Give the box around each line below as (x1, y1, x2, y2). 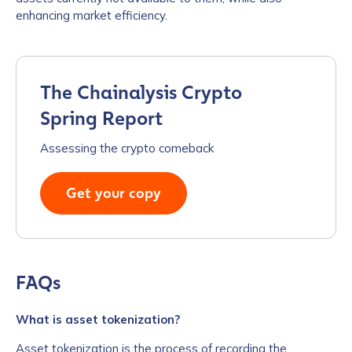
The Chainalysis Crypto (40, 82, 242, 104)
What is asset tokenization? (16, 312, 180, 327)
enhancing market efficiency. (16, 8, 167, 23)
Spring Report (40, 108, 163, 130)
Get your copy (66, 185, 161, 202)
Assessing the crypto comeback (40, 141, 214, 156)
